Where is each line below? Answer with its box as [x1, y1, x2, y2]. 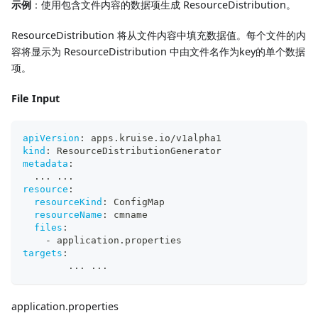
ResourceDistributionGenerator [51, 145, 221, 156]
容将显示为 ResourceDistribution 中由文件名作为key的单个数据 [11, 44, 305, 58]
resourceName [34, 209, 102, 220]
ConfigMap [108, 196, 165, 207]
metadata [23, 158, 68, 169]
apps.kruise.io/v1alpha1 [85, 132, 221, 143]
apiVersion [23, 132, 79, 143]
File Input [11, 91, 60, 105]
